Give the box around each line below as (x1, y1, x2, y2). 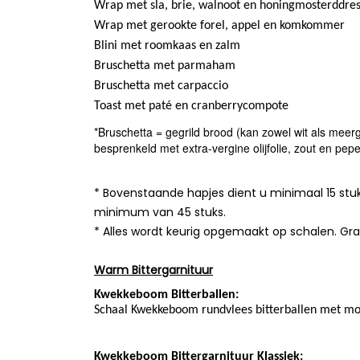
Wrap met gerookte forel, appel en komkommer (94, 19, 345, 33)
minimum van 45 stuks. (94, 204, 226, 221)
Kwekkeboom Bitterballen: (94, 288, 239, 302)
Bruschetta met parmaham (94, 59, 235, 73)
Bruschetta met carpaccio (94, 80, 228, 93)
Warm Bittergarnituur (94, 262, 213, 279)
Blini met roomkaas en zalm (94, 39, 240, 53)
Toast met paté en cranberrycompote (94, 100, 292, 113)
